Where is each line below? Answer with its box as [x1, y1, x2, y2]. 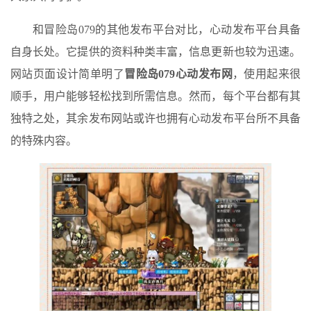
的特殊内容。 [10, 135, 77, 147]
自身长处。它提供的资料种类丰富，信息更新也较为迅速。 [10, 46, 301, 58]
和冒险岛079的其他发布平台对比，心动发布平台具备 [33, 24, 301, 36]
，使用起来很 [232, 68, 301, 81]
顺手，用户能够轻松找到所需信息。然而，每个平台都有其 [10, 90, 301, 103]
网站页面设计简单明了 [10, 68, 125, 81]
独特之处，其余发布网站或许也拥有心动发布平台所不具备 [10, 112, 301, 125]
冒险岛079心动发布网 [124, 68, 233, 81]
